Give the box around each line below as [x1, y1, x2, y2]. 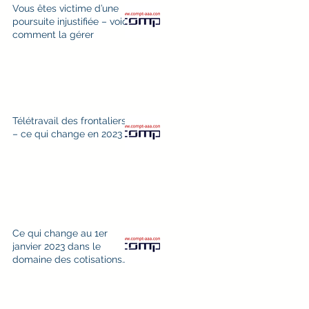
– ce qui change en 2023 [12, 128, 122, 139]
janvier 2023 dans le [12, 241, 101, 252]
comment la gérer [12, 29, 94, 40]
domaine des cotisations [12, 254, 122, 265]
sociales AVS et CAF [12, 267, 103, 278]
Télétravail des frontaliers [12, 115, 126, 126]
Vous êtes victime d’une [12, 3, 119, 14]
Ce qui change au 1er [12, 228, 108, 239]
